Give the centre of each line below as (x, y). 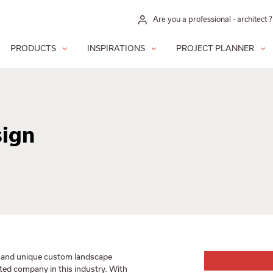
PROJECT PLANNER (215, 48)
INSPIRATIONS (116, 48)
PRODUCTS (33, 48)
